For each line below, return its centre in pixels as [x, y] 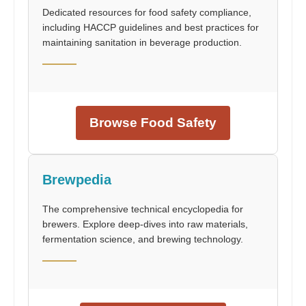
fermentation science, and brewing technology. [143, 239]
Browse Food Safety [153, 122]
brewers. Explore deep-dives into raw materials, [145, 224]
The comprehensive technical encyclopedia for [143, 209]
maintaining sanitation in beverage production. [142, 42]
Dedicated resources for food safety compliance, [147, 12]
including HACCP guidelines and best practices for [151, 27]
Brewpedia [77, 179]
